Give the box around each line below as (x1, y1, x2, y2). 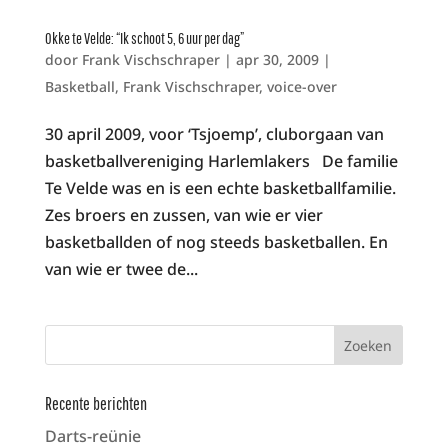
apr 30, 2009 (235, 50, 319, 70)
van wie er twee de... (44, 258, 198, 281)
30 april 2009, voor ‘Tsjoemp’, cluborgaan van (44, 123, 384, 146)
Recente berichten (44, 393, 147, 415)
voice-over (266, 77, 337, 97)
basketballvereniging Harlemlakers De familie (44, 150, 398, 173)
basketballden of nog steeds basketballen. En (44, 231, 388, 254)
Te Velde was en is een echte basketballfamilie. (44, 177, 396, 200)
